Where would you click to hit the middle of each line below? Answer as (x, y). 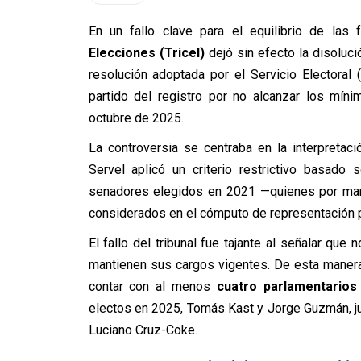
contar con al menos (153, 286)
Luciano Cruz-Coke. (143, 330)
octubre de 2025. (136, 118)
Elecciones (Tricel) (146, 53)
